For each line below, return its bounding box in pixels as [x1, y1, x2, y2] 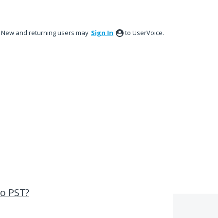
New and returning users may [1, 28, 90, 37]
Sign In [91, 28, 113, 37]
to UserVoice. [125, 28, 164, 37]
